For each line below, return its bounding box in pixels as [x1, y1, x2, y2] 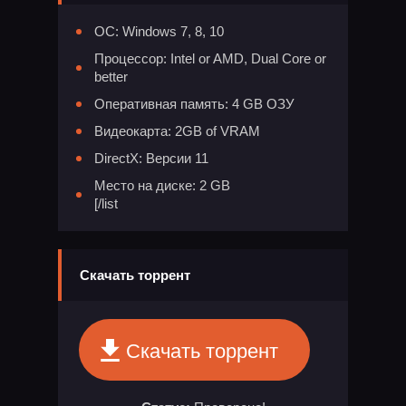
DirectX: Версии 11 [94, 150, 208, 167]
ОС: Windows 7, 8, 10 [94, 24, 224, 40]
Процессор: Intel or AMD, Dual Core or [94, 51, 326, 67]
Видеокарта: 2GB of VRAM [94, 123, 260, 140]
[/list [94, 196, 118, 212]
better [94, 69, 128, 85]
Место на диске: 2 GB [94, 178, 230, 194]
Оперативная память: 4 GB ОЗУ [94, 96, 295, 112]
